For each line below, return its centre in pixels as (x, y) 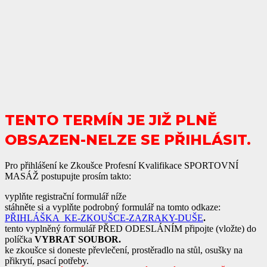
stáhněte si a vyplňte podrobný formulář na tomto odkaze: (113, 207)
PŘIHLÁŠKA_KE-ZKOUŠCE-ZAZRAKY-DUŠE (104, 218)
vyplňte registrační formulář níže (66, 196)
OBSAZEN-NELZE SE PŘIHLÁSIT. (128, 139)
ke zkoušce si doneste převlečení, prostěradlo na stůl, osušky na (124, 250)
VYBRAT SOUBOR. (78, 239)
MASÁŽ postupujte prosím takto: (68, 176)
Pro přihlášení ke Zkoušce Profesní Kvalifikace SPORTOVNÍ (122, 165)
